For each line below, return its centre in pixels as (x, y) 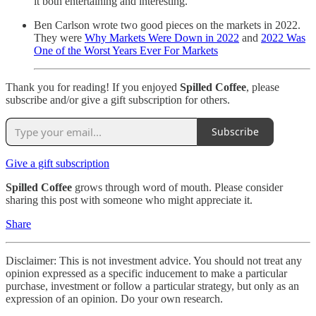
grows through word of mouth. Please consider (177, 187)
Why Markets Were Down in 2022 (162, 37)
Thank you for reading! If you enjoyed (93, 87)
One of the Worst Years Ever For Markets (126, 50)
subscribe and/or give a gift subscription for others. (118, 99)
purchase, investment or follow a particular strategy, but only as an (152, 286)
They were (59, 37)
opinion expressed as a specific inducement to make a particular (146, 273)
